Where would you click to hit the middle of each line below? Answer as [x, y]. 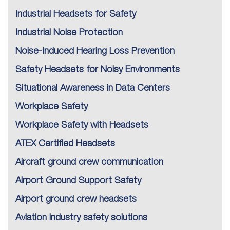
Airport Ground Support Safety [78, 181]
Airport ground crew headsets [76, 199]
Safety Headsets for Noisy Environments [98, 70]
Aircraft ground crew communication [89, 162]
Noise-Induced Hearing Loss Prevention [95, 52]
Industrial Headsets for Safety [76, 15]
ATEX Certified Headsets [65, 144]
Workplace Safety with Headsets [82, 126]
